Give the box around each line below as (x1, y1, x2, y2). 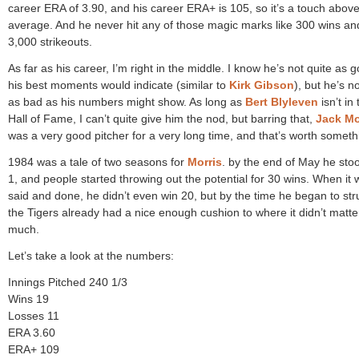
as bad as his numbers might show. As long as (8, 95, 245, 108)
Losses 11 (8, 309, 59, 322)
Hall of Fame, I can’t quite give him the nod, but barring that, (8, 112, 316, 125)
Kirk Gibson (229, 79, 294, 91)
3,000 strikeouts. (8, 35, 92, 48)
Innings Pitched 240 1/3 (8, 276, 127, 288)
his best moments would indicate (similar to (8, 79, 229, 91)
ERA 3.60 (8, 326, 55, 339)
